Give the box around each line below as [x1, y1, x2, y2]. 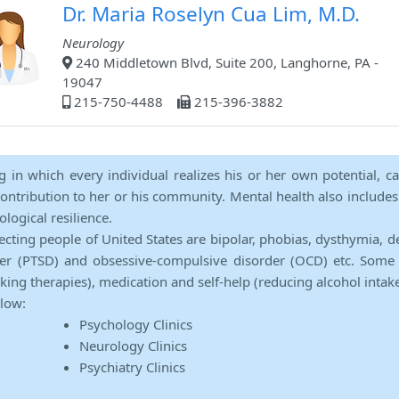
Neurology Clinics [79, 337, 187, 355]
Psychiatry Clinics [79, 358, 185, 377]
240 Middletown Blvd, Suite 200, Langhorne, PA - [72, 53, 379, 72]
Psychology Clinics [79, 315, 192, 334]
